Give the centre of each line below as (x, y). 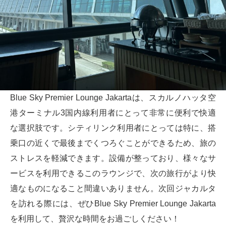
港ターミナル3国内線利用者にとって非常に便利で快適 (113, 113)
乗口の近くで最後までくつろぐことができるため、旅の (113, 143)
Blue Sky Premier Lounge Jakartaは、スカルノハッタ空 (113, 98)
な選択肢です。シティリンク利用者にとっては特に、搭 (113, 128)
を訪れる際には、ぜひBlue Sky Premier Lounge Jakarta (113, 204)
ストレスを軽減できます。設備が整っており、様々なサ (113, 158)
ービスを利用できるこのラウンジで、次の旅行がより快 (113, 174)
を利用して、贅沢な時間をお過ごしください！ (95, 219)
